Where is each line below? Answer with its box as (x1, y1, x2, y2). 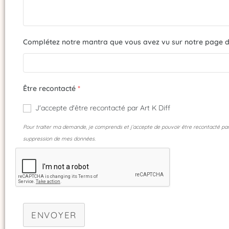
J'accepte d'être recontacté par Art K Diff (35, 103, 170, 112)
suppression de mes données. (23, 134, 96, 142)
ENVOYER (31, 210, 77, 220)
